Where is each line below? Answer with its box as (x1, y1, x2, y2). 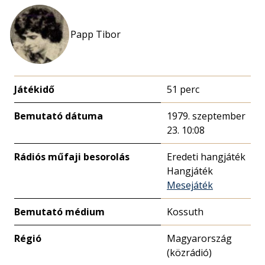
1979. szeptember (167, 109, 245, 122)
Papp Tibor (70, 28, 121, 41)
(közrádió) (167, 246, 212, 259)
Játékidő (14, 83, 54, 96)
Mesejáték (167, 179, 213, 192)
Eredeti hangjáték (167, 150, 245, 163)
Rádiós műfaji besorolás (14, 150, 130, 163)
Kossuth (167, 205, 203, 218)
